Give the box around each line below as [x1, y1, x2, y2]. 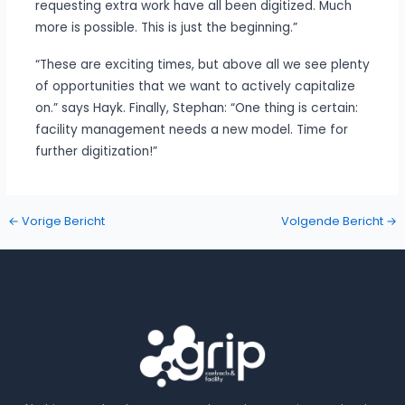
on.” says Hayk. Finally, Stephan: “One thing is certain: [34, 99, 358, 117]
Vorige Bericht [18, 213, 105, 230]
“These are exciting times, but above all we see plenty [34, 55, 370, 73]
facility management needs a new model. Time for [34, 120, 348, 138]
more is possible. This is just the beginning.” [34, 18, 297, 36]
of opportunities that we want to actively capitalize [34, 77, 355, 95]
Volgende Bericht [281, 213, 387, 230]
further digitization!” [34, 142, 157, 160]
